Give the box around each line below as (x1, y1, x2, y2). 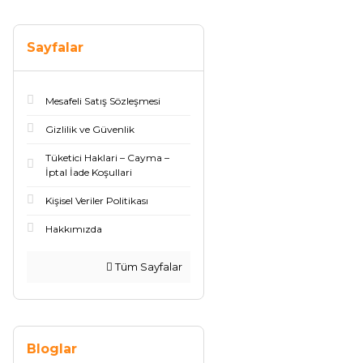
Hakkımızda (45, 223, 102, 235)
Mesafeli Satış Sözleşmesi (45, 95, 160, 107)
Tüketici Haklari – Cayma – (45, 152, 169, 164)
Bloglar (27, 341, 77, 357)
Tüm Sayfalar (113, 260, 182, 273)
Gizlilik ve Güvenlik (45, 123, 135, 135)
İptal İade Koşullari (45, 166, 132, 178)
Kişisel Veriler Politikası (45, 194, 148, 207)
